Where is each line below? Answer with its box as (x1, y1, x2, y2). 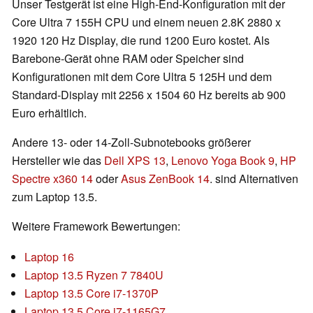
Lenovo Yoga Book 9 (171, 152, 275, 169)
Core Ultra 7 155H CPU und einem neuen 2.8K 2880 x (12, 14, 281, 31)
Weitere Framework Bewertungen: (12, 218, 180, 235)
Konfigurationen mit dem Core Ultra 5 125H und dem (12, 68, 272, 85)
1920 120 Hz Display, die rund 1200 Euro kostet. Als (12, 32, 270, 49)
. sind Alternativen (210, 170, 298, 187)
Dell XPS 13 (104, 152, 166, 169)
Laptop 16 (24, 249, 74, 265)
